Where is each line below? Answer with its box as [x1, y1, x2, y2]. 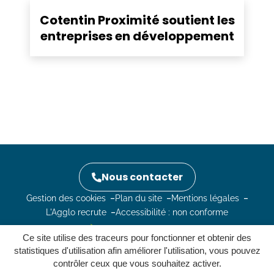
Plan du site [114, 193, 162, 203]
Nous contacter [101, 170, 183, 184]
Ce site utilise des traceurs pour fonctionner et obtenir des [23, 232, 251, 243]
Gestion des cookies [26, 193, 106, 203]
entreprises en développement [40, 28, 234, 45]
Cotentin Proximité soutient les [39, 12, 235, 29]
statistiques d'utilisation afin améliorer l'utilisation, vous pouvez [13, 245, 261, 256]
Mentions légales [171, 193, 239, 203]
